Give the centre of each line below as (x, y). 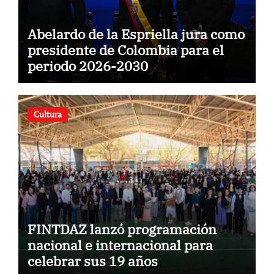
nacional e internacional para (120, 245)
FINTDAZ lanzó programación (122, 229)
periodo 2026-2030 (87, 65)
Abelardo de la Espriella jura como (136, 34)
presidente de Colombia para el (125, 50)
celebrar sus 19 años (92, 261)
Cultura (47, 114)
